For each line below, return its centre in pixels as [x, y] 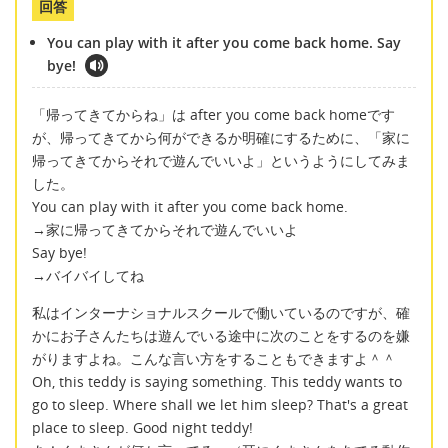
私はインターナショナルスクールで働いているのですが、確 [221, 313]
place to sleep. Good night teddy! [142, 428]
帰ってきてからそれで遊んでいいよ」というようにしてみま [221, 160]
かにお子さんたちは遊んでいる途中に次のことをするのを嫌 [221, 336]
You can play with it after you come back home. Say [224, 43]
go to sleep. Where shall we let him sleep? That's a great [220, 405]
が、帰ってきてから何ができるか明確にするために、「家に [221, 137]
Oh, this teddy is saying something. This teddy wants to [217, 382]
